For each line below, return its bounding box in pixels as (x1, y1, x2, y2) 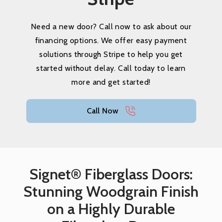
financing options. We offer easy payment (35, 36, 187, 45)
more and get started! (71, 77, 151, 87)
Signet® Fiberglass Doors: (29, 165, 193, 183)
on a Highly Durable (47, 200, 175, 218)
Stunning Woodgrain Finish (23, 182, 199, 201)
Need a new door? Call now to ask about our (30, 22, 192, 31)
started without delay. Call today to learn (36, 63, 186, 73)
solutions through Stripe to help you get (39, 50, 183, 59)
